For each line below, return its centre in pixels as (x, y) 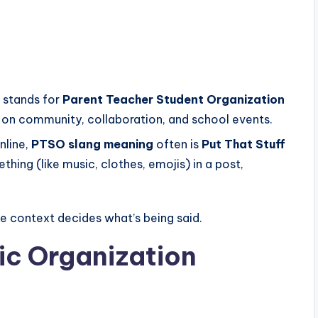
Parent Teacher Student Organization (174, 100)
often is (177, 144)
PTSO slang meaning (92, 144)
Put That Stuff (243, 144)
